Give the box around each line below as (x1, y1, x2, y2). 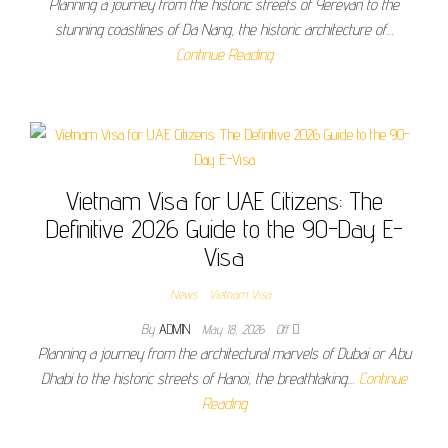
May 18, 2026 (201, 321, 268, 337)
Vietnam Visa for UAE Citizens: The (65, 185, 383, 216)
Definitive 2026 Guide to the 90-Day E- (45, 213, 403, 244)
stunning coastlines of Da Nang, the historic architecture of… (54, 20, 394, 39)
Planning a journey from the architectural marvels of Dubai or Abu (37, 344, 411, 363)
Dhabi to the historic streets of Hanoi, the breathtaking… (41, 369, 359, 388)
